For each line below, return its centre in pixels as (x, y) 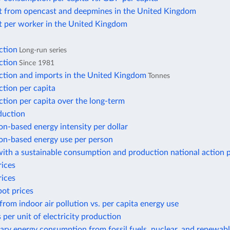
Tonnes (159, 76)
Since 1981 (37, 63)
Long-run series (43, 50)
